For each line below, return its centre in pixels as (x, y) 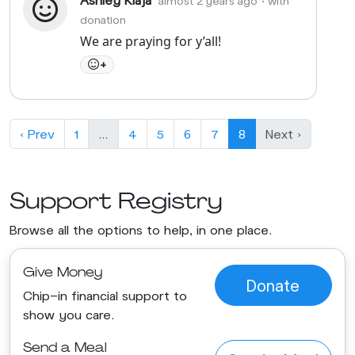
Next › (283, 133)
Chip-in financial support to (105, 296)
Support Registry (116, 200)
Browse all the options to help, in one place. (141, 229)
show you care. (69, 315)
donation (103, 19)
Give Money (63, 273)
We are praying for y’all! (151, 41)
